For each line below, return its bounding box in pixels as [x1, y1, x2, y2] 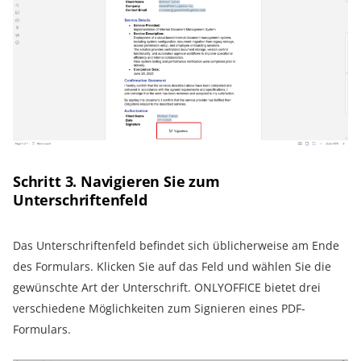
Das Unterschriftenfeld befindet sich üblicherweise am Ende [13, 237, 339, 253]
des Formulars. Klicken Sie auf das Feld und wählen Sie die [13, 258, 331, 274]
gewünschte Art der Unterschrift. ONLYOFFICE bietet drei [13, 279, 321, 295]
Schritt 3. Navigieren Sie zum [13, 171, 220, 191]
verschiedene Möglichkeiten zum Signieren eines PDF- [13, 300, 305, 316]
